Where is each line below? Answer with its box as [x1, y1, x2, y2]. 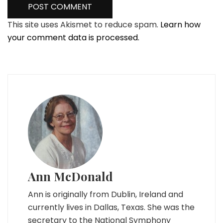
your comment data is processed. [7, 32, 139, 43]
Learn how [160, 19, 201, 30]
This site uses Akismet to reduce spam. [7, 19, 160, 30]
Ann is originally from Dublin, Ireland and [28, 189, 183, 200]
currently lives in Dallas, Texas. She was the [28, 202, 195, 213]
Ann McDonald [28, 168, 113, 184]
